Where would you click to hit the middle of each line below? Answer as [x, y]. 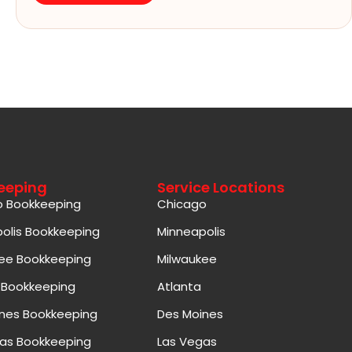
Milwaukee [187, 258]
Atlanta [179, 286]
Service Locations [220, 187]
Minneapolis [191, 231]
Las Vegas [187, 341]
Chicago [181, 203]
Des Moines [190, 313]
